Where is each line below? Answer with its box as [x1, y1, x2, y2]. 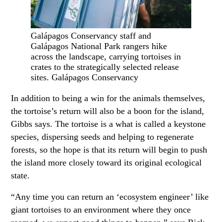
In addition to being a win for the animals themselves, [11, 93, 206, 103]
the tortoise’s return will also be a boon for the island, [11, 106, 205, 116]
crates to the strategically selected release [31, 62, 179, 72]
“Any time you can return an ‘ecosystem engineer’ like [11, 192, 209, 202]
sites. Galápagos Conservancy [31, 72, 139, 83]
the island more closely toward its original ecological [11, 157, 202, 167]
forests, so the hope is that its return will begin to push [11, 144, 208, 155]
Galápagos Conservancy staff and [31, 31, 152, 41]
